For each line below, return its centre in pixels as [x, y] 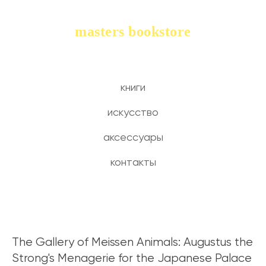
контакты [133, 163]
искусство [133, 113]
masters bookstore [133, 31]
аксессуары [133, 138]
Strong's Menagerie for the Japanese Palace [132, 259]
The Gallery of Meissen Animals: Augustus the [132, 243]
